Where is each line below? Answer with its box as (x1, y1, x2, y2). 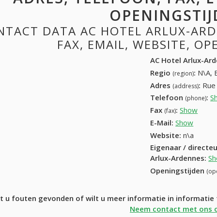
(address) (172, 81, 199, 90)
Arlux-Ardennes (150, 153, 205, 163)
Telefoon (150, 93, 186, 103)
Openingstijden (150, 166, 207, 176)
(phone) (185, 94, 207, 103)
